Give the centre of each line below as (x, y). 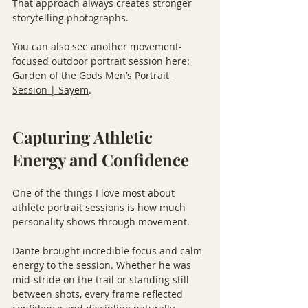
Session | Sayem (51, 90)
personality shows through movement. (101, 222)
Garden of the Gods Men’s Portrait (92, 75)
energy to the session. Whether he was (103, 265)
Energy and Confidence (101, 159)
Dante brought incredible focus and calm (109, 251)
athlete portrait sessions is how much (100, 207)
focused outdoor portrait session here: (102, 61)
